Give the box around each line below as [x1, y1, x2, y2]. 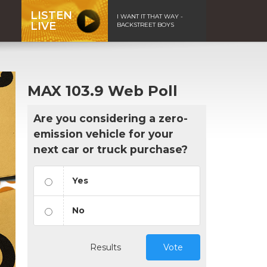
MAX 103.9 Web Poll [27, 82, 178, 100]
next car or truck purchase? [33, 142, 188, 156]
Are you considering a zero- [33, 111, 188, 125]
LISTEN [30, 8, 72, 22]
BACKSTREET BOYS [117, 20, 174, 29]
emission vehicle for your [33, 127, 173, 140]
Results [90, 241, 121, 253]
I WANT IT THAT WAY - [117, 12, 183, 20]
